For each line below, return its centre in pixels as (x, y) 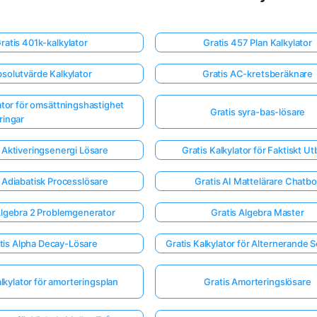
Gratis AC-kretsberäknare (258, 73)
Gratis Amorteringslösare (258, 281)
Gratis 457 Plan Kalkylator (258, 42)
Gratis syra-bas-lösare (258, 111)
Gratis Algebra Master (258, 212)
